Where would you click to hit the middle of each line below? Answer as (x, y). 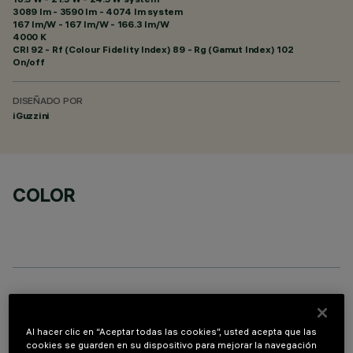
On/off (29, 62)
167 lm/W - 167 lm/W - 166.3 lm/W (91, 24)
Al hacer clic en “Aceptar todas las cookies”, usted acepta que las (172, 332)
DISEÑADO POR (48, 102)
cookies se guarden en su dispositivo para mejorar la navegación (172, 346)
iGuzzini (32, 115)
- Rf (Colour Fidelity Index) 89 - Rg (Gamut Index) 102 (168, 49)
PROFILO (52, 309)
